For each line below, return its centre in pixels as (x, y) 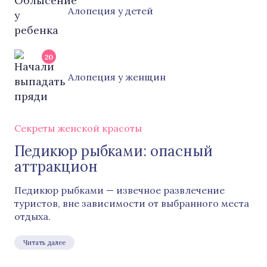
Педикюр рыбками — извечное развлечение (119, 190)
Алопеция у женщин (117, 77)
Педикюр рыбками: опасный (114, 151)
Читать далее (44, 243)
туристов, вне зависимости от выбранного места (132, 203)
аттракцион (56, 167)
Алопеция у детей (111, 10)
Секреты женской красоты (78, 128)
